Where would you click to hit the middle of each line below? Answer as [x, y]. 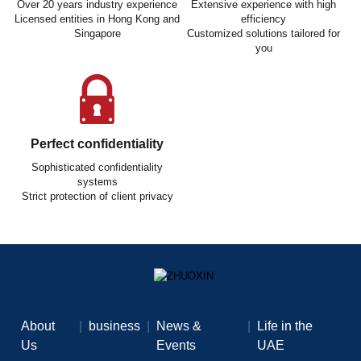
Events [176, 345]
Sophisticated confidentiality [98, 167]
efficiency [264, 19]
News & [178, 326]
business [114, 326]
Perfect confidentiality [98, 143]
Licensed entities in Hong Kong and [98, 19]
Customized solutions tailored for [264, 33]
